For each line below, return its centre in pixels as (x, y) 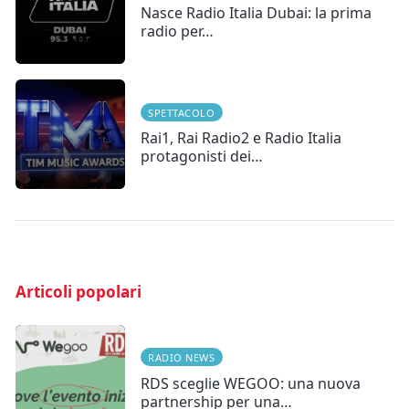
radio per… (177, 31)
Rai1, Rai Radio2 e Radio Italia (241, 138)
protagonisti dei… (202, 157)
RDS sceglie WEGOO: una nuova (251, 383)
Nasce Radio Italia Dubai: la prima (256, 13)
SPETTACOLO (182, 112)
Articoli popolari (79, 292)
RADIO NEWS (182, 358)
